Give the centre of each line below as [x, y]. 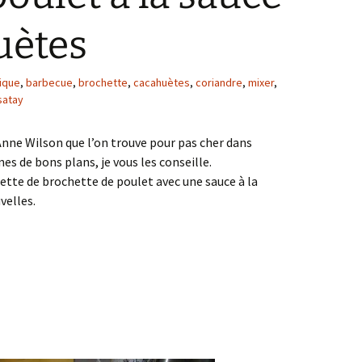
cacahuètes [162, 82]
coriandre [219, 82]
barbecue [49, 82]
